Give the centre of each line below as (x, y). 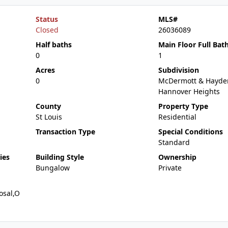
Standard (174, 142)
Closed (47, 30)
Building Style (60, 157)
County (48, 106)
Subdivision (178, 70)
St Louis (49, 117)
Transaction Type (65, 132)
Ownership (177, 157)
